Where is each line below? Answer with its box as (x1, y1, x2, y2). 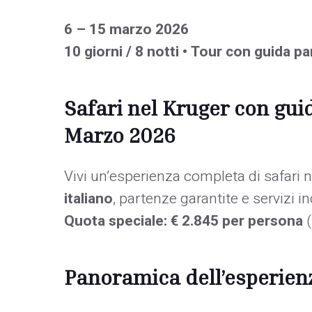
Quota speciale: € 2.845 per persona (64, 210, 303, 232)
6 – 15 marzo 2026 (64, 18, 189, 40)
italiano (64, 187, 113, 210)
